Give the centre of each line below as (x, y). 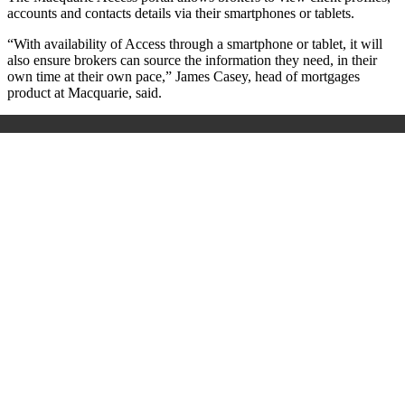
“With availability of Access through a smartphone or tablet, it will (195, 44)
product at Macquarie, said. (85, 93)
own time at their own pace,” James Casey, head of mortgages (184, 77)
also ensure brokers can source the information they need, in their (192, 61)
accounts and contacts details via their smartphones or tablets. (181, 14)
